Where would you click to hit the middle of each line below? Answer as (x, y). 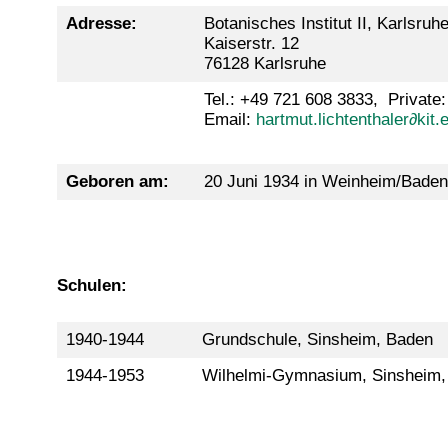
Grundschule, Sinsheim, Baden (317, 339)
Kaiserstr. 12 (251, 43)
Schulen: (92, 285)
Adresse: (101, 23)
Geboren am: (117, 181)
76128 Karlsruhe (264, 63)
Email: (229, 119)
